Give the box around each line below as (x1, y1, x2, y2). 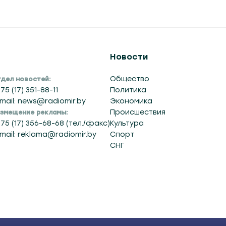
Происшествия (110, 108, 165, 117)
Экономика (110, 97, 152, 105)
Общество (110, 75, 149, 83)
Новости (110, 52, 148, 62)
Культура (110, 119, 144, 128)
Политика (110, 86, 146, 94)
